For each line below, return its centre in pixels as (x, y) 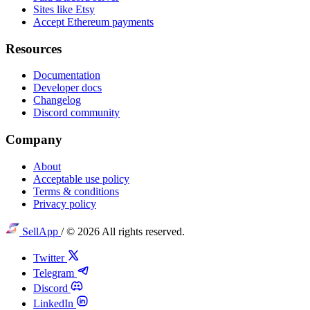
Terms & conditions (76, 191)
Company (34, 140)
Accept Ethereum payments (93, 21)
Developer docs (67, 88)
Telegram (54, 273)
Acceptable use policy (81, 179)
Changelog (57, 100)
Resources (34, 48)
